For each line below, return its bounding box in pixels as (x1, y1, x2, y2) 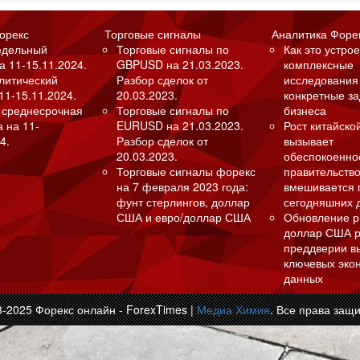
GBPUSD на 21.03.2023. (116, 55, 243, 72)
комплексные (284, 55, 354, 72)
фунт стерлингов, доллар (116, 193, 250, 210)
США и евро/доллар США (116, 208, 251, 225)
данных (284, 269, 324, 286)
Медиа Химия (197, 301, 270, 317)
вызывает (284, 132, 334, 149)
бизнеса (284, 101, 327, 118)
